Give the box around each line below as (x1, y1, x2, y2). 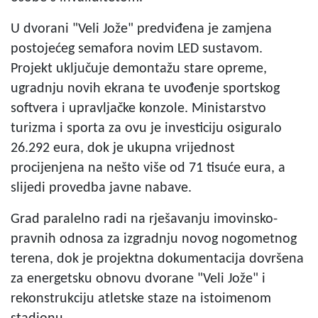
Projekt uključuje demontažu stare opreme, (11, 61, 267, 76)
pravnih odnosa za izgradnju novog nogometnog (11, 231, 297, 246)
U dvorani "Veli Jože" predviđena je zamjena (11, 21, 272, 36)
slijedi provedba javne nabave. (11, 180, 192, 195)
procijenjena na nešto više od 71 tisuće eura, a (11, 160, 285, 175)
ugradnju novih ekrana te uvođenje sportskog (11, 81, 280, 96)
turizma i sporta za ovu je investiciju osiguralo (11, 121, 282, 136)
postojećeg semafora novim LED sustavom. (11, 41, 263, 56)
